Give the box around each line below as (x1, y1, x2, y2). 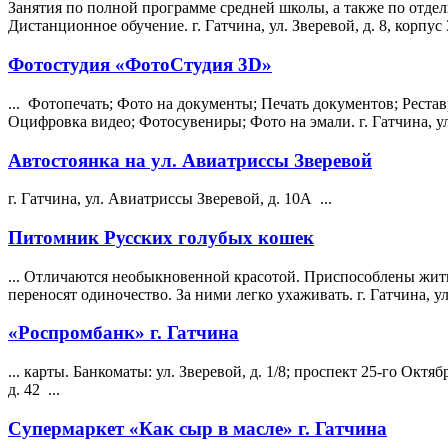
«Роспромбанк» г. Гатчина (8, 322, 239, 344)
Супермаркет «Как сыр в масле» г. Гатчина (8, 417, 387, 439)
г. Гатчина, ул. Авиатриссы (8, 190, 197, 208)
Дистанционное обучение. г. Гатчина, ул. (8, 17, 292, 35)
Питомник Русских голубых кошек (8, 226, 314, 248)
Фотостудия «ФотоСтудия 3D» (8, 54, 272, 76)
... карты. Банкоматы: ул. (8, 363, 179, 381)
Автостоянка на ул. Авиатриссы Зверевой (8, 149, 372, 171)
